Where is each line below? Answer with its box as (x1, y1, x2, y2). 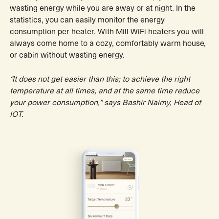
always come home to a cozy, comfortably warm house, (10, 40, 206, 48)
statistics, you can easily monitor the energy (10, 16, 165, 24)
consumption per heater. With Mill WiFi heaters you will (10, 28, 204, 36)
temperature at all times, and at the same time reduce (10, 87, 199, 95)
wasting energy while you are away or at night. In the (10, 4, 196, 13)
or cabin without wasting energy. (10, 51, 125, 60)
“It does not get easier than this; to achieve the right (10, 75, 190, 83)
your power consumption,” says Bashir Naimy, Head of (10, 98, 201, 107)
